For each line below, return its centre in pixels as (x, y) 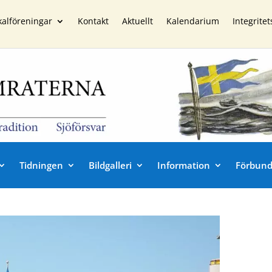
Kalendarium (192, 21)
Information (184, 165)
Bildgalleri (110, 165)
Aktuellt (137, 21)
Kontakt (93, 21)
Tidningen (41, 165)
